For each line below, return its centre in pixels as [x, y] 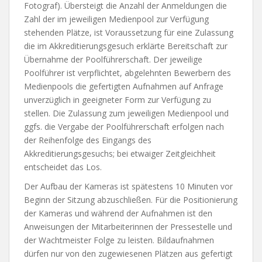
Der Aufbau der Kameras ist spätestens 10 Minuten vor [128, 186]
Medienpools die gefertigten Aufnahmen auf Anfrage [124, 86]
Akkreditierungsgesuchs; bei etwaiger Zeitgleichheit [120, 154]
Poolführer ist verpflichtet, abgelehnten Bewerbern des [127, 73]
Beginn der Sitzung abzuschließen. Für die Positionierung [131, 200]
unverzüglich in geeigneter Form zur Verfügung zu [118, 100]
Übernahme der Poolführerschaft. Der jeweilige [113, 59]
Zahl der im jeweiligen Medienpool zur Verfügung [116, 19]
